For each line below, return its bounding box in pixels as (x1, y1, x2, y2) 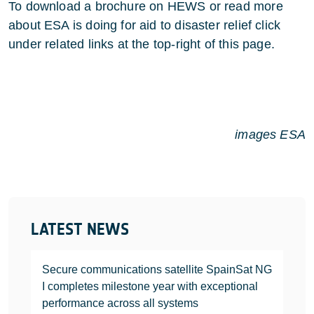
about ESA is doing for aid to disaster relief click (8, 18, 281, 32)
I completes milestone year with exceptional (42, 280, 258, 292)
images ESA (235, 128, 306, 142)
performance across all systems (42, 297, 198, 309)
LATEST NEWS (31, 219, 129, 239)
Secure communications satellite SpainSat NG (42, 264, 272, 275)
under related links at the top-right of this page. (8, 37, 275, 51)
